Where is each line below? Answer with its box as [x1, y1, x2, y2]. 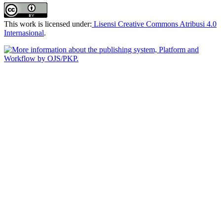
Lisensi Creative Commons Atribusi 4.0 [92, 19, 217, 28]
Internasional [4, 28, 44, 37]
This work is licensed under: [4, 19, 92, 28]
